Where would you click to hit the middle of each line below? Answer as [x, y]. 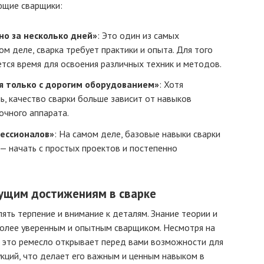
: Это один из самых [138, 36]
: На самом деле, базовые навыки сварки [137, 133]
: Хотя [171, 85]
